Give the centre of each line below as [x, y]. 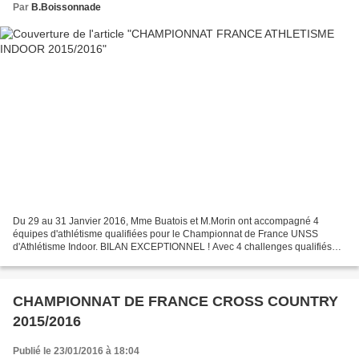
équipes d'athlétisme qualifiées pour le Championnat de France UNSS [165, 234]
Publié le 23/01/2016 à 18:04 [76, 351]
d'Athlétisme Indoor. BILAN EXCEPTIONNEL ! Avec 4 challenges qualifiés [172, 247]
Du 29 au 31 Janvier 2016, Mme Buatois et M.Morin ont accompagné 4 [166, 222]
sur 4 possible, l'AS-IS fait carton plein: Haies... [113, 260]
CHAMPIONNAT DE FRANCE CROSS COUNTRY [175, 302]
